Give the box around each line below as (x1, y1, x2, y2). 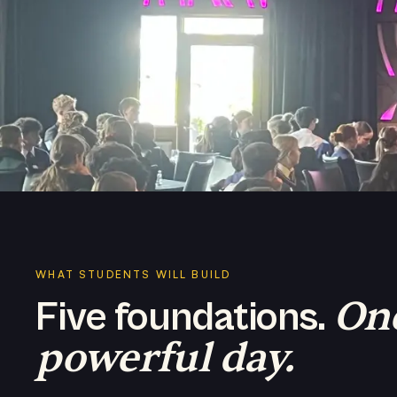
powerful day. (35, 332, 295, 385)
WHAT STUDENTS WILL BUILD (35, 268, 231, 282)
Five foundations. (35, 294, 333, 342)
